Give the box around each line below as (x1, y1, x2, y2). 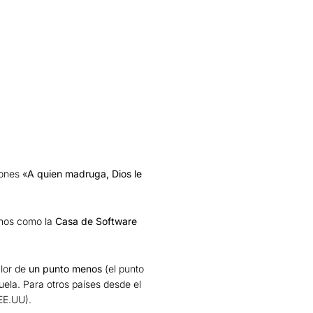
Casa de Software (55, 214, 137, 227)
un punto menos (26, 262, 102, 275)
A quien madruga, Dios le (27, 167, 142, 180)
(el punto (102, 262, 144, 275)
